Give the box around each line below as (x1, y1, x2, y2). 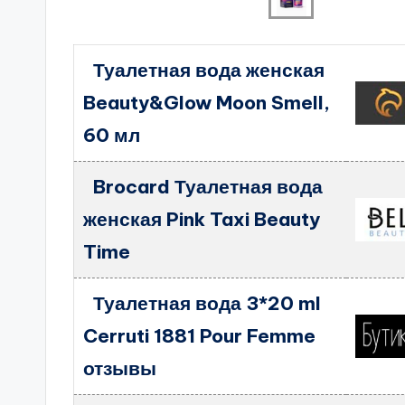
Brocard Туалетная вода (92, 174, 323, 199)
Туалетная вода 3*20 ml (92, 291, 321, 316)
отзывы (83, 356, 157, 381)
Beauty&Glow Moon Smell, (83, 90, 331, 115)
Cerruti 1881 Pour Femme (83, 324, 316, 348)
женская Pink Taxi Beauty (83, 207, 321, 231)
